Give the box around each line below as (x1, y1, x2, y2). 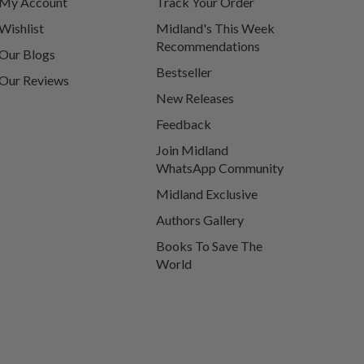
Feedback (156, 116, 211, 132)
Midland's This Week (156, 20, 275, 36)
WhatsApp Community (156, 160, 284, 175)
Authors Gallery (156, 212, 244, 227)
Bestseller (156, 64, 212, 80)
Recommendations (156, 38, 260, 54)
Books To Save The (156, 238, 262, 253)
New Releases (156, 90, 234, 106)
